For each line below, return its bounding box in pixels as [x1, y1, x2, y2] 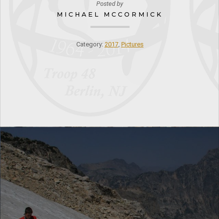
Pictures [121, 41, 144, 48]
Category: [76, 41, 105, 48]
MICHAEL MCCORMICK [56, 11, 163, 18]
